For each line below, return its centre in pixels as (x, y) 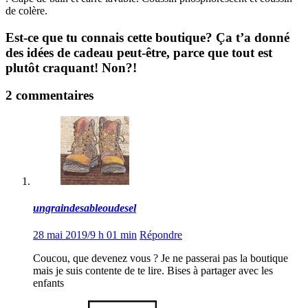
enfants (48, 283)
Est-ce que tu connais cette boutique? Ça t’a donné (147, 37)
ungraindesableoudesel (85, 208)
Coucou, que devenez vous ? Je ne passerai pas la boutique (161, 258)
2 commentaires (49, 96)
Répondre (161, 235)
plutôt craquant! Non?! (71, 67)
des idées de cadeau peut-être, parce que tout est (139, 52)
